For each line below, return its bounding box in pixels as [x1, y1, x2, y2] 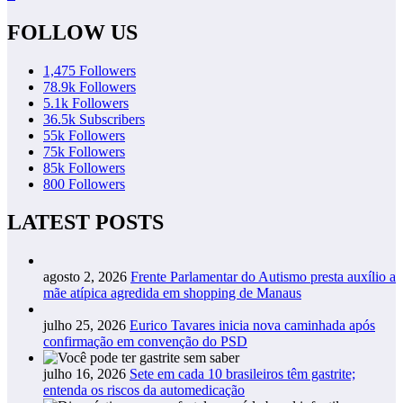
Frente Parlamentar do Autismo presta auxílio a [130, 268, 396, 284]
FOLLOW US [7, 20, 138, 44]
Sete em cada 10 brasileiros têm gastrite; [130, 365, 355, 381]
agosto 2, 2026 [43, 268, 127, 284]
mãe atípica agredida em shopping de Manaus [43, 284, 301, 300]
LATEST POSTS [7, 210, 164, 234]
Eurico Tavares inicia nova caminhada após [130, 317, 375, 333]
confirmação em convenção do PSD [43, 333, 247, 349]
